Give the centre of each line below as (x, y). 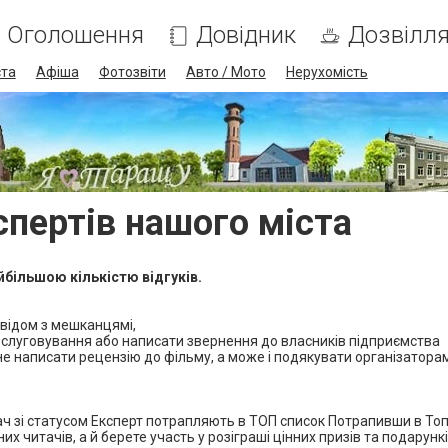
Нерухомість (326, 72)
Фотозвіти (132, 72)
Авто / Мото (225, 72)
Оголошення (75, 35)
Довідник (245, 35)
